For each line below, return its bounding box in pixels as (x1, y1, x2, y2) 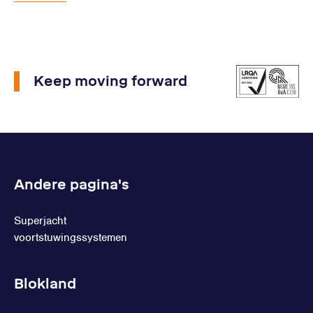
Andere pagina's (14, 176, 129, 193)
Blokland (14, 275, 76, 292)
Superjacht (14, 214, 66, 228)
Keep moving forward (34, 72, 187, 89)
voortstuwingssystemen (14, 231, 127, 245)
